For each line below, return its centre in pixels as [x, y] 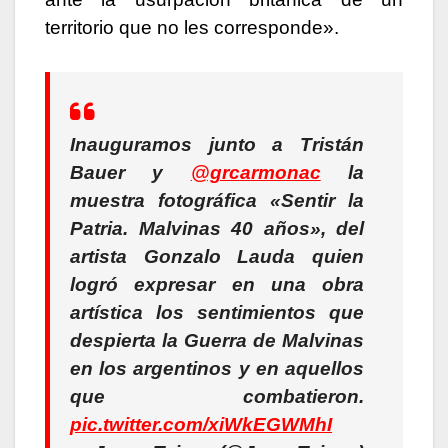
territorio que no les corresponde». [192, 28]
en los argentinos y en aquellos [217, 369]
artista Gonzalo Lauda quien [217, 257]
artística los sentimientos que [217, 313]
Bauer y [130, 173]
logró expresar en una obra [217, 285]
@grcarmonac [255, 173]
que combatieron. [217, 397]
